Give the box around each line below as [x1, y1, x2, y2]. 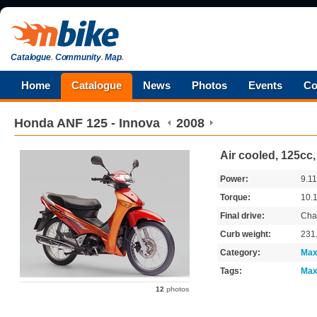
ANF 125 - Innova [57, 116, 160, 130]
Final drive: [220, 211, 265, 221]
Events [248, 79, 282, 91]
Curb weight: [220, 229, 271, 239]
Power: [220, 174, 248, 184]
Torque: [220, 192, 250, 202]
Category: [220, 248, 260, 258]
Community [52, 52, 101, 62]
